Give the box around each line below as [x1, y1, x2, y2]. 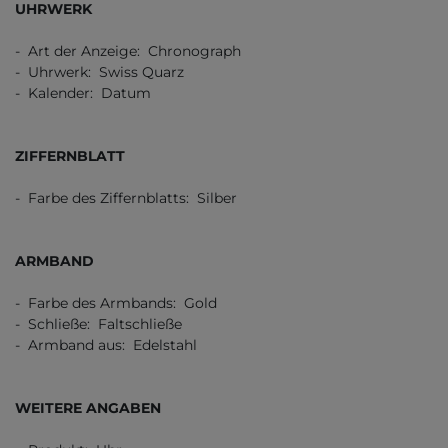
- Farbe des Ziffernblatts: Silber [15, 189, 237, 208]
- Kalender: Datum [15, 84, 151, 103]
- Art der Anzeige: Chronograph [15, 42, 241, 61]
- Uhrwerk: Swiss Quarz [15, 63, 184, 82]
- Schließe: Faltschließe [15, 315, 182, 334]
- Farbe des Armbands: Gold [15, 294, 217, 313]
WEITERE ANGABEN [15, 399, 161, 418]
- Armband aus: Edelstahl [15, 336, 197, 355]
